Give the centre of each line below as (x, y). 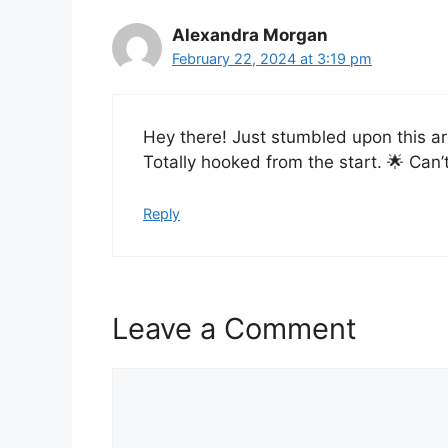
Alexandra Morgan (250, 34)
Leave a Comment (234, 329)
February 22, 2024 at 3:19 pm (272, 58)
